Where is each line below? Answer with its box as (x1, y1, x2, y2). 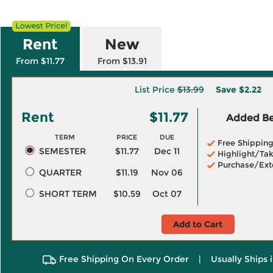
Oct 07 (152, 188, 182, 199)
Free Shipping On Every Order (58, 253, 189, 264)
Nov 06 (151, 167, 183, 178)
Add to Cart (173, 219, 222, 230)
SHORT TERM (38, 188, 97, 199)
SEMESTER (38, 146, 86, 157)
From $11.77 (16, 55, 65, 66)
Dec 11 (154, 146, 180, 157)
